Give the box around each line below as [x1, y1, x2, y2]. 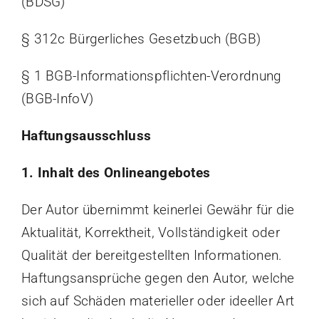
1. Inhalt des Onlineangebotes [21, 164, 211, 182]
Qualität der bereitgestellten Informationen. [21, 247, 283, 264]
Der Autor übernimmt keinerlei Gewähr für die [21, 202, 295, 219]
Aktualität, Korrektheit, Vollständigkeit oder [21, 224, 280, 241]
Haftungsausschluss [21, 127, 152, 145]
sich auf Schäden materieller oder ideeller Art [21, 293, 295, 310]
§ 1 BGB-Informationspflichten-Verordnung [21, 68, 282, 85]
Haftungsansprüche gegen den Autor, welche [21, 270, 295, 287]
